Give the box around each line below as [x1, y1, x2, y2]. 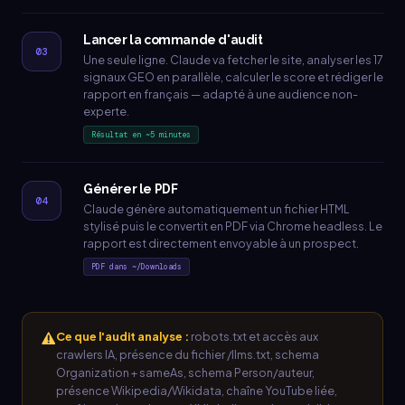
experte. [83, 104, 129, 118]
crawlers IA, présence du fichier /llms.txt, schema [55, 347, 319, 362]
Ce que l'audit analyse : [55, 329, 189, 344]
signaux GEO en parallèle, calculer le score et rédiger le [83, 70, 383, 84]
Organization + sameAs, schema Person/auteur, [55, 365, 315, 380]
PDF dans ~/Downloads [91, 261, 182, 272]
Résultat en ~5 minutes [91, 129, 191, 140]
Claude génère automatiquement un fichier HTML [83, 202, 350, 216]
